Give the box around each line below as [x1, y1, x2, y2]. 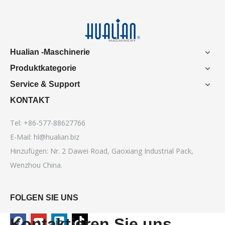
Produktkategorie [10, 63, 76, 72]
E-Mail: [10, 132, 34, 142]
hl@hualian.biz [34, 132, 79, 142]
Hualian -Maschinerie [10, 47, 90, 56]
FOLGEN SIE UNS [10, 193, 78, 202]
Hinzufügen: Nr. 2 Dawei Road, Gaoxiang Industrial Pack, [10, 146, 193, 156]
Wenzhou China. [10, 160, 62, 170]
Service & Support [10, 79, 80, 88]
